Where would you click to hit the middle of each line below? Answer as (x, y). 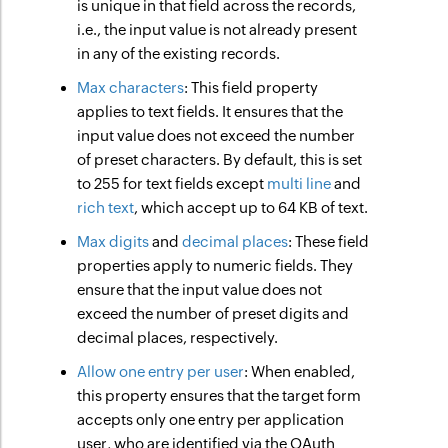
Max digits (113, 241)
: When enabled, (300, 371)
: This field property (251, 87)
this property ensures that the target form (219, 395)
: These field (329, 241)
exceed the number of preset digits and (213, 313)
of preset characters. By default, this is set (220, 159)
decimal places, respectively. (178, 337)
